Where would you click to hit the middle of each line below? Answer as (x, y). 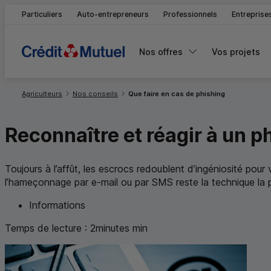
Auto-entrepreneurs (113, 14)
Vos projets (236, 51)
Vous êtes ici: (51, 84)
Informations (57, 205)
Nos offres (161, 51)
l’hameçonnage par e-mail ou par (78, 182)
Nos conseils (95, 93)
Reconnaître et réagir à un (128, 135)
